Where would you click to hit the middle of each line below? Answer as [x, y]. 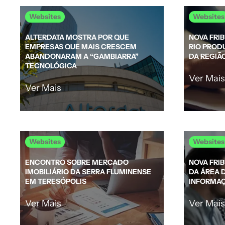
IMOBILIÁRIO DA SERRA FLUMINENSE [88, 172]
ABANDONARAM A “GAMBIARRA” [82, 56]
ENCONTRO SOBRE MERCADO [77, 162]
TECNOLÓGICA [51, 66]
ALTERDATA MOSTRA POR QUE [77, 37]
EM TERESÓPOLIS [56, 181]
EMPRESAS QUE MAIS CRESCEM [81, 47]
